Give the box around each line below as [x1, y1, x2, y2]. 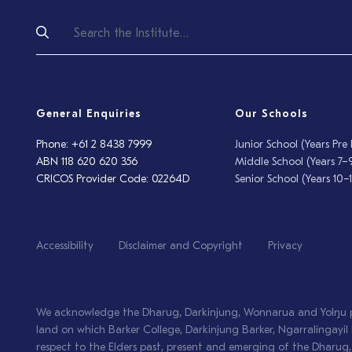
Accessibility [36, 240, 93, 252]
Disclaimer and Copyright [119, 240, 243, 252]
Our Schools [235, 108, 309, 120]
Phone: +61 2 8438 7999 [36, 139, 152, 151]
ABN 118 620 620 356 [36, 156, 137, 168]
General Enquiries [36, 108, 141, 120]
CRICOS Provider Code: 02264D [36, 174, 189, 185]
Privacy [268, 240, 302, 252]
